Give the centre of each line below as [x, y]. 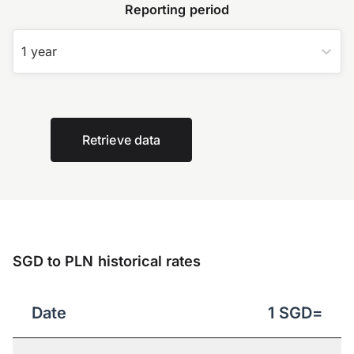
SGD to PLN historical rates [107, 261]
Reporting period [177, 10]
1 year [39, 52]
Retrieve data [122, 140]
